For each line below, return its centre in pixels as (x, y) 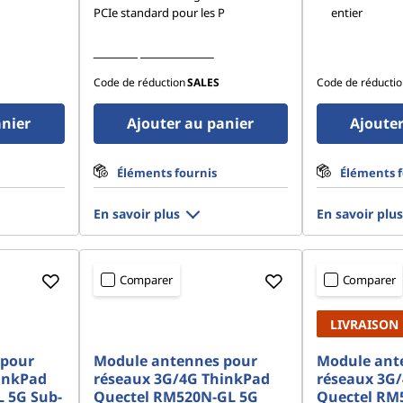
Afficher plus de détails (153, 52)
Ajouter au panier (191, 123)
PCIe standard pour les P (159, 13)
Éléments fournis (166, 173)
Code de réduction (139, 82)
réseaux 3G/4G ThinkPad (181, 379)
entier (346, 13)
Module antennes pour (175, 361)
